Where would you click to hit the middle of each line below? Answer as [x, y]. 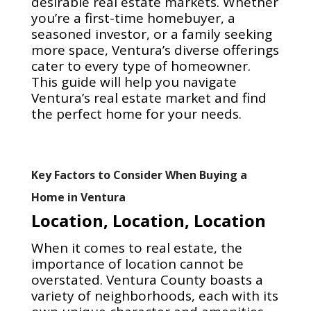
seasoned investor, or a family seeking [151, 34]
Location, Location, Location [148, 221]
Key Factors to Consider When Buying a [139, 175]
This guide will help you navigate [134, 82]
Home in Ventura [78, 197]
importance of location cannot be [137, 264]
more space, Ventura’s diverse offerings [155, 50]
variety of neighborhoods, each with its [154, 296]
